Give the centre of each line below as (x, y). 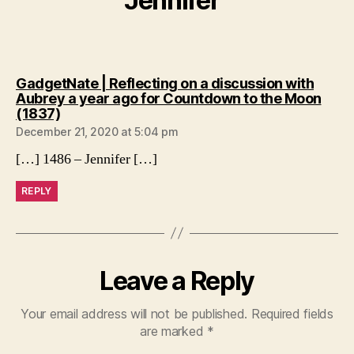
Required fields (292, 313)
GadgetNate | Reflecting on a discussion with (165, 83)
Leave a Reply (177, 281)
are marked (174, 331)
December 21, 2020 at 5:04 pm (97, 131)
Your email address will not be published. (134, 313)
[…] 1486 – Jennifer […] (87, 159)
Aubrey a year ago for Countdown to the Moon (169, 98)
